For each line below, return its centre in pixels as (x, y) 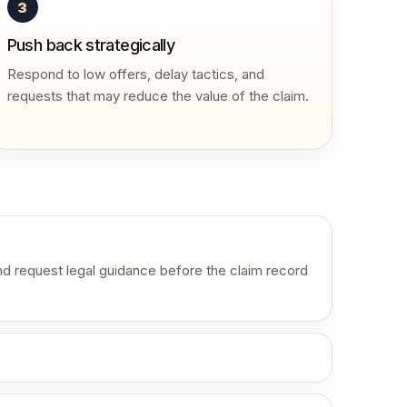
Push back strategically (91, 45)
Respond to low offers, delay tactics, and (135, 74)
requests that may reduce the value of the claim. (158, 96)
